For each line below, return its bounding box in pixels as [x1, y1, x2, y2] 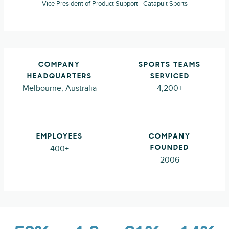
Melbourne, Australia [22, 83, 97, 94]
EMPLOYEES [36, 133, 83, 141]
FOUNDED [150, 144, 189, 152]
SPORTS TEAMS [139, 61, 201, 69]
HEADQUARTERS [27, 73, 92, 80]
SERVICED [150, 73, 190, 80]
